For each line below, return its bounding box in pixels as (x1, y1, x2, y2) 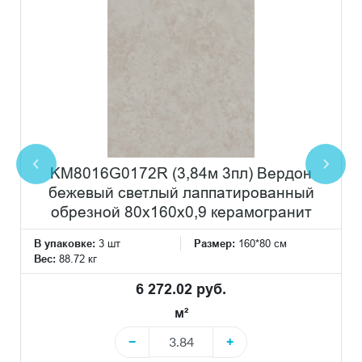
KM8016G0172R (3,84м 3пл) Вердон (50, 163, 312, 182)
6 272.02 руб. (136, 280, 226, 297)
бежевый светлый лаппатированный (48, 183, 314, 201)
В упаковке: (34, 236, 95, 250)
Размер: (194, 236, 238, 250)
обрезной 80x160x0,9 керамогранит (50, 202, 312, 221)
